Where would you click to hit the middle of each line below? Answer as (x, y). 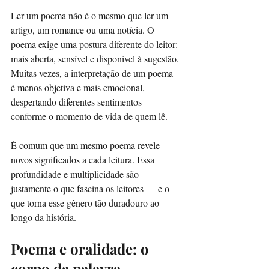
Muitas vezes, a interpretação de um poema (93, 73)
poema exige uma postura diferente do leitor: (95, 44)
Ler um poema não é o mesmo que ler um (91, 15)
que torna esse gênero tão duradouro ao (86, 202)
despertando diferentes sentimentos (77, 101)
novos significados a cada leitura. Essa (84, 159)
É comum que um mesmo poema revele (86, 145)
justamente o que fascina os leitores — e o (91, 188)
